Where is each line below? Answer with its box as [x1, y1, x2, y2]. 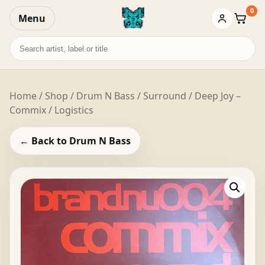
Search [9, 35, 40, 49]
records [9, 50, 44, 63]
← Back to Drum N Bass [20, 134, 131, 148]
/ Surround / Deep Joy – [135, 89, 241, 102]
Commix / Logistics [9, 103, 93, 117]
